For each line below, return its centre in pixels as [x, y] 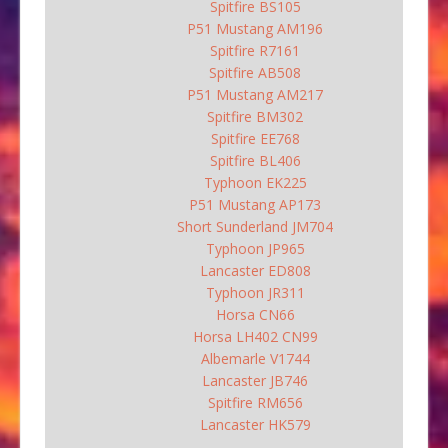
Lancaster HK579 [255, 425]
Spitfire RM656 [255, 403]
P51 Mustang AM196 [255, 29]
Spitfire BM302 [255, 117]
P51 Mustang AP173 [255, 205]
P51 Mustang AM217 [255, 95]
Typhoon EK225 [255, 183]
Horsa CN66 [255, 315]
